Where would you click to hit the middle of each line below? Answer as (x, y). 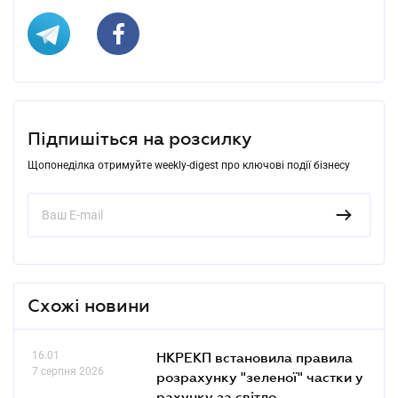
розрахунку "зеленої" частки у (260, 376)
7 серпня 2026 (68, 371)
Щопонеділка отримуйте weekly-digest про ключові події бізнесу (189, 165)
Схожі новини (89, 305)
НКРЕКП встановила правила (255, 357)
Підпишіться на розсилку (139, 138)
